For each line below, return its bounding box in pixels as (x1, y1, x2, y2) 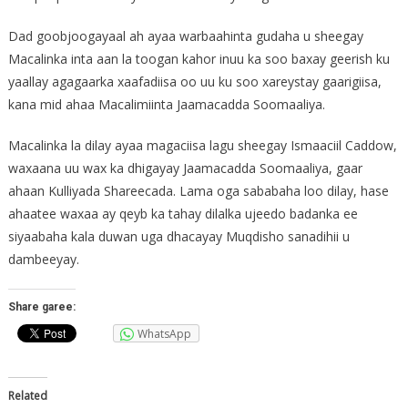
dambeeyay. (7, 250, 79, 269)
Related (7, 388, 47, 404)
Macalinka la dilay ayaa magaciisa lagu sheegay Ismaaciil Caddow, (7, 137, 397, 155)
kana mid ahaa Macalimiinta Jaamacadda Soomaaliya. (7, 96, 325, 114)
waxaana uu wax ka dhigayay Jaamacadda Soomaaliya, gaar (7, 159, 362, 178)
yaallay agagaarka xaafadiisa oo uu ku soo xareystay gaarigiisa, (7, 73, 382, 91)
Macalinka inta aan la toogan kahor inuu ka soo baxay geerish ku (7, 50, 390, 68)
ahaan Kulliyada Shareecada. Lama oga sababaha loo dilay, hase (7, 182, 389, 200)
